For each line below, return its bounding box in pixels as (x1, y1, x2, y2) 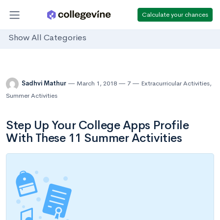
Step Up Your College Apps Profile (6, 118, 189, 133)
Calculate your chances (142, 10, 208, 19)
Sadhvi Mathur (22, 79, 68, 88)
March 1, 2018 (77, 79, 117, 88)
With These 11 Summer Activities (6, 131, 182, 145)
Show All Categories (8, 32, 86, 43)
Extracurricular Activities (141, 79, 210, 88)
